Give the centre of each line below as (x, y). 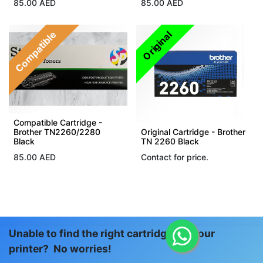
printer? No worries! (60, 248)
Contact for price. (174, 157)
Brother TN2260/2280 (57, 131)
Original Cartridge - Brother (193, 131)
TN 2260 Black (170, 141)
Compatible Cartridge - (58, 122)
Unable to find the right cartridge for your (112, 233)
